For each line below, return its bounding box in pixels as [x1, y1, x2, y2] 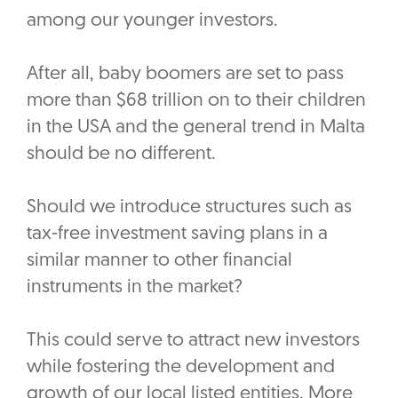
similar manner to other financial [27, 251, 292, 271]
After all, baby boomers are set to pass [27, 65, 344, 84]
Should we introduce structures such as [27, 198, 352, 218]
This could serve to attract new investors [27, 331, 360, 351]
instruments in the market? [27, 278, 247, 298]
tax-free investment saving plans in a [27, 225, 328, 244]
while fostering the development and [27, 358, 335, 378]
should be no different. [27, 145, 220, 164]
